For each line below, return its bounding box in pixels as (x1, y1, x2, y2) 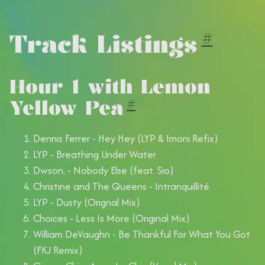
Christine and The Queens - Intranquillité (33, 179, 209, 194)
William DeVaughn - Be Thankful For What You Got (33, 227, 250, 242)
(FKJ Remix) (33, 243, 83, 258)
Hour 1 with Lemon (9, 73, 211, 99)
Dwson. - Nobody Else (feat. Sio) (33, 163, 174, 178)
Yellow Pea (9, 95, 124, 121)
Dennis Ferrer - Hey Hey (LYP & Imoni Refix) (33, 131, 218, 146)
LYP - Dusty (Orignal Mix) (33, 195, 140, 210)
